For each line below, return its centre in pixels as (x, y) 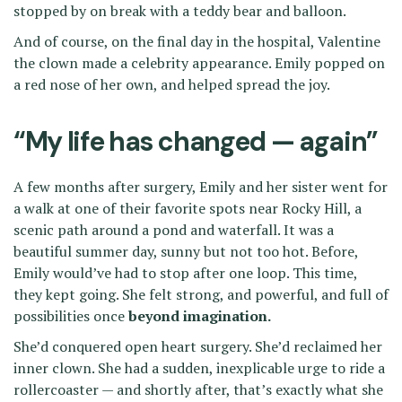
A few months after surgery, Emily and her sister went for (201, 187)
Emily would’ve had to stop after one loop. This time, (185, 273)
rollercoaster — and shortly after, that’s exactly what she (198, 390)
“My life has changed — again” (196, 142)
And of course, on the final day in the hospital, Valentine (197, 42)
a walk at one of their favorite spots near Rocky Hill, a (188, 209)
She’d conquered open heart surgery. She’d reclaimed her (198, 347)
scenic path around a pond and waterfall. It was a (174, 230)
